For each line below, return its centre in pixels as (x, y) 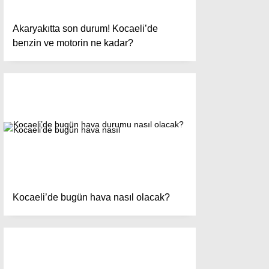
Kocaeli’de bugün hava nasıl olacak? (91, 197)
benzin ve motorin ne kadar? (73, 43)
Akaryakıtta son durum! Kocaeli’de (85, 29)
